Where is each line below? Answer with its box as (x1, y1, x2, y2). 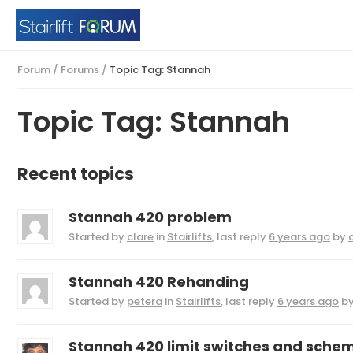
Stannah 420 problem (69, 207, 232, 227)
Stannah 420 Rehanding (69, 272, 249, 292)
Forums (61, 62, 99, 77)
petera (127, 294, 162, 309)
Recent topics (17, 162, 134, 185)
